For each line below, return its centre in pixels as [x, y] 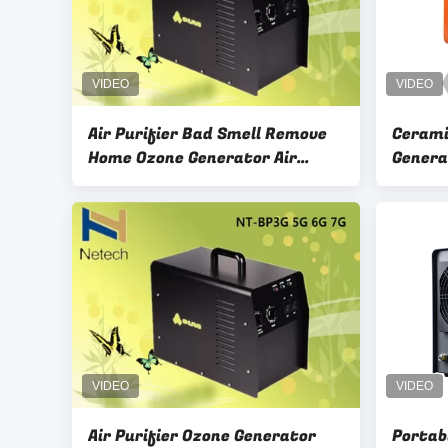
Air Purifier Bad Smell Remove [207, 134]
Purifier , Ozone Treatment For [121, 182]
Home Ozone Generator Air [192, 158]
